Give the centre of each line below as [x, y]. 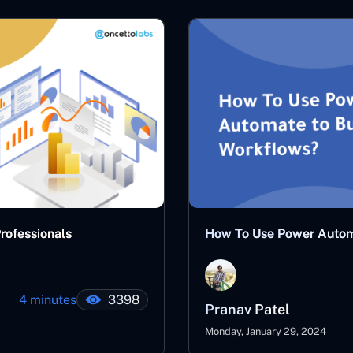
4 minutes [48, 300]
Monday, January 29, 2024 [266, 331]
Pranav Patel [247, 309]
